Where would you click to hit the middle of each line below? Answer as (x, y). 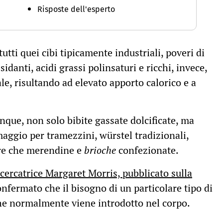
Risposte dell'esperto (76, 9)
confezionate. (147, 150)
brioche (100, 150)
